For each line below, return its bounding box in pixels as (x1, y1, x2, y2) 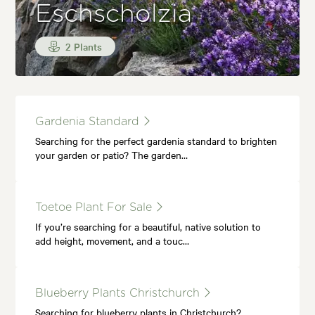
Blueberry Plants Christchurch (35, 287, 204, 299)
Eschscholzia (35, 1, 193, 27)
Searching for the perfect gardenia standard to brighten (35, 133, 278, 148)
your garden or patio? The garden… (35, 147, 188, 162)
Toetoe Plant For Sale (35, 201, 156, 213)
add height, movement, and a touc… (35, 233, 190, 247)
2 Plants (63, 39, 103, 53)
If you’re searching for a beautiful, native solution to (35, 219, 262, 233)
